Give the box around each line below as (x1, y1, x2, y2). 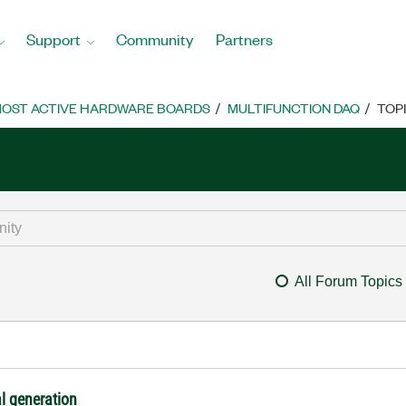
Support (26, 28, 81, 49)
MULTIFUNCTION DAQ (227, 99, 360, 117)
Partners (216, 28, 273, 49)
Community (116, 28, 194, 49)
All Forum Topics (294, 274, 402, 289)
